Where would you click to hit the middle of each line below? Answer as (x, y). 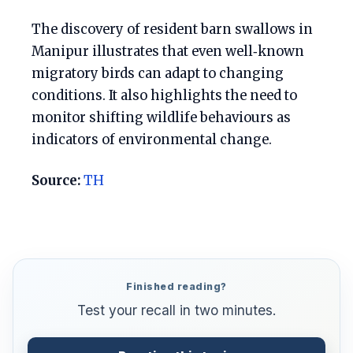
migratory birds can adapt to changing (158, 74)
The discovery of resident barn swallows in (172, 30)
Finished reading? (176, 287)
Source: (56, 181)
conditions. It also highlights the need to (164, 96)
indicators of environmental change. (152, 140)
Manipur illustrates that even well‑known (168, 52)
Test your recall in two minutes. (176, 310)
